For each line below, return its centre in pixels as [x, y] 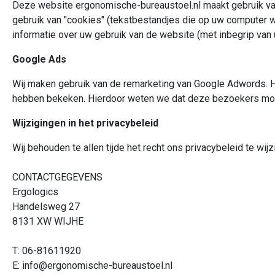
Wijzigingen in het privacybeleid [85, 123]
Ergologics [35, 192]
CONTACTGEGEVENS [57, 177]
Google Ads [39, 59]
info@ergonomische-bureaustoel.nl [97, 265]
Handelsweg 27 [46, 207]
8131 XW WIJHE [48, 221]
